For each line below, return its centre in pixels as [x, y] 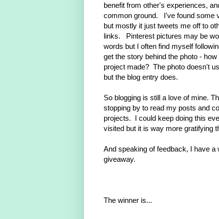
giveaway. [120, 159]
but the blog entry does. [141, 77]
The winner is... [128, 200]
